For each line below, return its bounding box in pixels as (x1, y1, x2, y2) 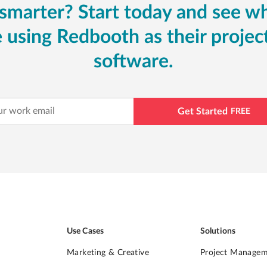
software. (93, 51, 173, 71)
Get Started (178, 106, 228, 116)
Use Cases (67, 226, 104, 235)
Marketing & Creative (67, 248, 149, 257)
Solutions (200, 226, 235, 235)
